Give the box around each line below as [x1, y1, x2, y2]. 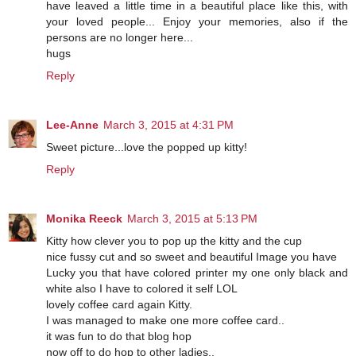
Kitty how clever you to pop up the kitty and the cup [46, 234, 302, 247]
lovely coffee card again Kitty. [46, 297, 192, 311]
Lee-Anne [46, 118, 99, 131]
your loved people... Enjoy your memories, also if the [46, 14, 348, 28]
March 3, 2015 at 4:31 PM [103, 118, 234, 131]
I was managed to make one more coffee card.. [46, 313, 284, 327]
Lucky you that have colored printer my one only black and [46, 265, 348, 279]
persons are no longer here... [46, 30, 193, 44]
